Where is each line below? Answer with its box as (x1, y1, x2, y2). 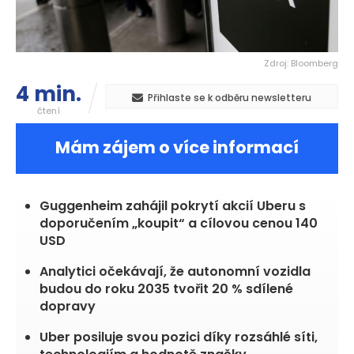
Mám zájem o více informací (55, 136, 299, 160)
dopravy (40, 297, 96, 316)
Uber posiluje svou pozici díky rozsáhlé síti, (40, 328, 318, 347)
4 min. (16, 80, 81, 109)
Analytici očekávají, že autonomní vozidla (40, 262, 311, 281)
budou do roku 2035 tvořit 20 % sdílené (40, 280, 293, 299)
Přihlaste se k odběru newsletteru (148, 91, 311, 105)
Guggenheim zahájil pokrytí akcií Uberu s (40, 197, 306, 216)
